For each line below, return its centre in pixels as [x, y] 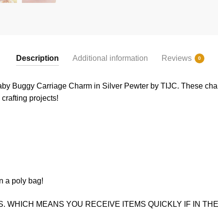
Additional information [110, 58]
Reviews [176, 58]
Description [37, 58]
